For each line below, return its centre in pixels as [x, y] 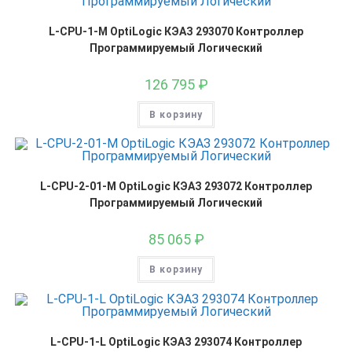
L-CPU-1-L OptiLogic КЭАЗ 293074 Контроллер [176, 341]
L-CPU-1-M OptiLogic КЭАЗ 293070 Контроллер [176, 31]
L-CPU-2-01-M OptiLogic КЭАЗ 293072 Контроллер [176, 187]
